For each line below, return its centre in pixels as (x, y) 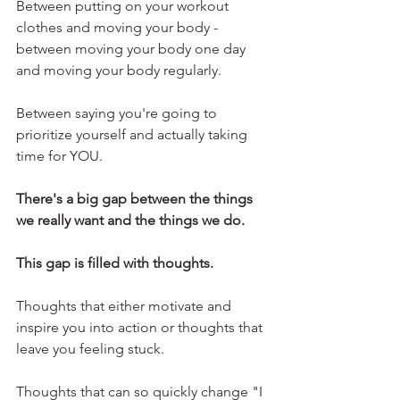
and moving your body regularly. (119, 70)
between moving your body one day (133, 49)
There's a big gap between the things (136, 199)
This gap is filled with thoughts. (115, 263)
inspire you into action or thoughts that (141, 327)
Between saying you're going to (118, 113)
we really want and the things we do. (130, 220)
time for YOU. (59, 156)
